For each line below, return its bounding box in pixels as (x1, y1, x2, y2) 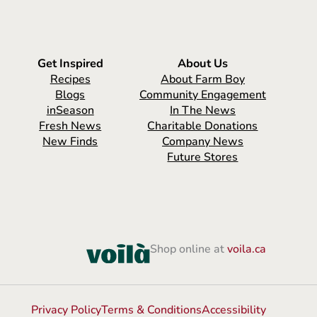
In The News (169, 103, 236, 119)
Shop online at (150, 241, 227, 258)
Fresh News (39, 118, 102, 134)
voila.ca (227, 241, 266, 258)
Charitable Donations (147, 118, 258, 134)
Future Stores (167, 149, 238, 166)
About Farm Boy (160, 71, 245, 88)
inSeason (46, 103, 94, 119)
